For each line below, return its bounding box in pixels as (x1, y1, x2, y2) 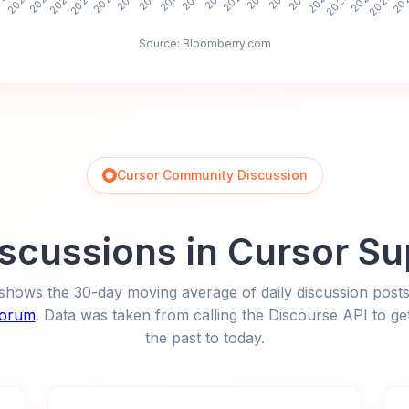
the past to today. (144, 329, 265, 347)
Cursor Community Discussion (116, 167, 308, 183)
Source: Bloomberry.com (138, 37, 271, 50)
